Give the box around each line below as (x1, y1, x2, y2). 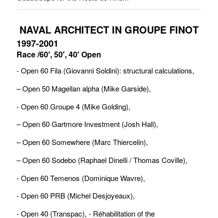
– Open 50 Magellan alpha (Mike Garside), (16, 83, 151, 93)
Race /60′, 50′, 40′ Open (16, 49, 101, 60)
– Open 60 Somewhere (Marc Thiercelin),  (16, 137, 150, 147)
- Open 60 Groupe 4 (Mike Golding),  (16, 101, 132, 111)
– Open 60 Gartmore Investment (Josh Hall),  (16, 119, 160, 129)
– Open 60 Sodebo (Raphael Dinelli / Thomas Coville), (16, 154, 187, 165)
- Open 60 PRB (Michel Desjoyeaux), (16, 190, 135, 201)
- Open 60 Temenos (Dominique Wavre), (16, 172, 145, 183)
